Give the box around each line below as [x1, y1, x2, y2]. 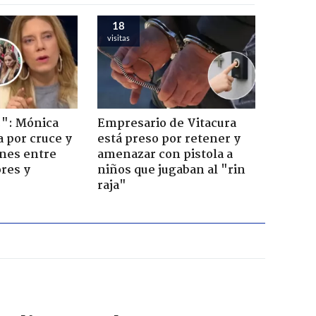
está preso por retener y [97, 129, 241, 149]
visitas [107, 32, 130, 42]
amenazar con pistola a [97, 145, 233, 164]
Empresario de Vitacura [97, 114, 236, 133]
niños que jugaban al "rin [97, 160, 245, 180]
